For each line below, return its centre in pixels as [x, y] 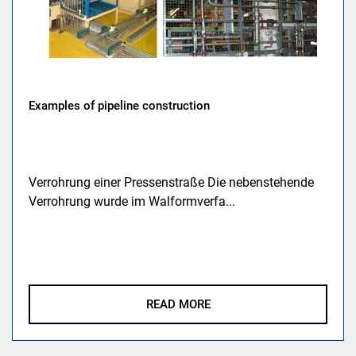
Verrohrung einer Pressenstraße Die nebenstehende [172, 182]
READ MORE [178, 304]
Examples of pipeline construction [120, 105]
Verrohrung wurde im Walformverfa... [132, 201]
